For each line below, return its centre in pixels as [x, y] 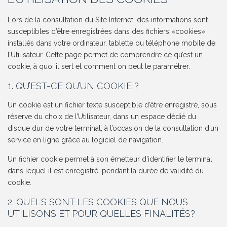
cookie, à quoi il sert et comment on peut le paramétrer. [99, 67]
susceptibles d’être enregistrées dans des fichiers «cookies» [107, 32]
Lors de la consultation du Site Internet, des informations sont [108, 20]
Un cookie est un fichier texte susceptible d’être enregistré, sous [112, 105]
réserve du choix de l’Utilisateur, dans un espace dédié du [102, 117]
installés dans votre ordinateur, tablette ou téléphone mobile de [112, 43]
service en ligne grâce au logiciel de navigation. [86, 140]
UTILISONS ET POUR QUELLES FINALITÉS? [102, 214]
